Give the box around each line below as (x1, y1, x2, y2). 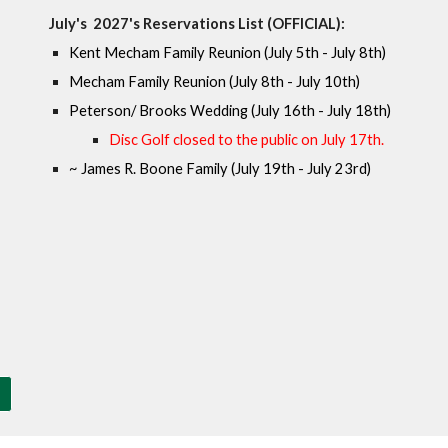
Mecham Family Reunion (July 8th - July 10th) (69, 73, 361, 90)
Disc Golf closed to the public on (109, 131, 322, 148)
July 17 (321, 131, 368, 148)
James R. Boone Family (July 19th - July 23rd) (81, 160, 372, 177)
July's (49, 15, 91, 32)
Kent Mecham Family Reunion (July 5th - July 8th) (69, 44, 387, 61)
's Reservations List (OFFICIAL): (129, 15, 346, 32)
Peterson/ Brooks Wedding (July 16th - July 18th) (69, 102, 392, 119)
